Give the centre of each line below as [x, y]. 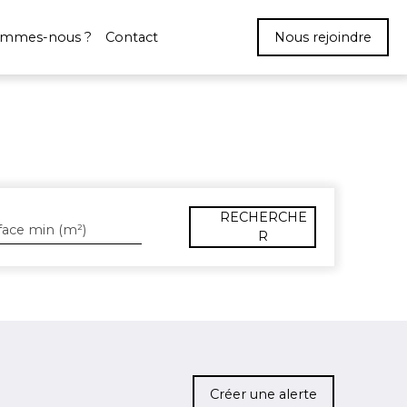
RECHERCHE [263, 217]
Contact [131, 37]
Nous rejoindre [323, 37]
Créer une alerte [263, 394]
